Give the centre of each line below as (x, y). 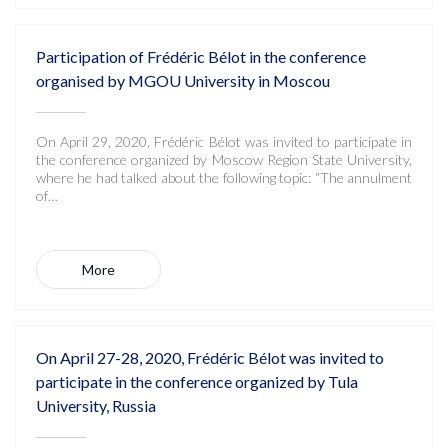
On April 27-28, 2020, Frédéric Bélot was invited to (210, 357)
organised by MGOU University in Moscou (183, 80)
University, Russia (96, 405)
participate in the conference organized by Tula (197, 381)
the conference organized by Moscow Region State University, (224, 159)
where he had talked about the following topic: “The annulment (224, 177)
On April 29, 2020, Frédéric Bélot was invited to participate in (224, 141)
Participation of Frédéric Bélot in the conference (201, 56)
